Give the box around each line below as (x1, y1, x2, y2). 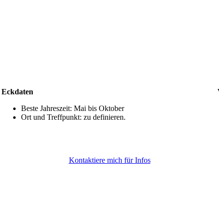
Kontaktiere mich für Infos (68, 155, 151, 164)
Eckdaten (1, 87, 33, 96)
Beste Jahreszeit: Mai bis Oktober (21, 104, 124, 112)
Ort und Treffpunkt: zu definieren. (21, 112, 126, 121)
